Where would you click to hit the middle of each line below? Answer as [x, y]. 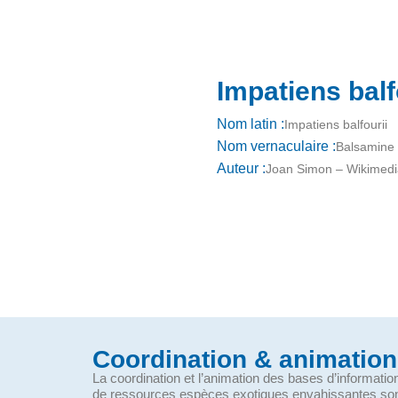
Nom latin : [251, 124]
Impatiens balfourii [336, 124]
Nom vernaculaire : [276, 147]
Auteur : [241, 169]
